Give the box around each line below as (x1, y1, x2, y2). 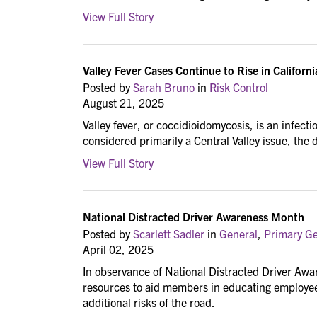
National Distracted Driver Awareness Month (83, 209, 304, 224)
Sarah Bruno (133, 79, 195, 94)
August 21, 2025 (83, 95, 164, 110)
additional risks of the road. (83, 295, 217, 310)
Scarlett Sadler (133, 226, 204, 241)
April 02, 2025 (83, 241, 154, 256)
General (219, 226, 258, 241)
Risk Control (209, 79, 268, 94)
